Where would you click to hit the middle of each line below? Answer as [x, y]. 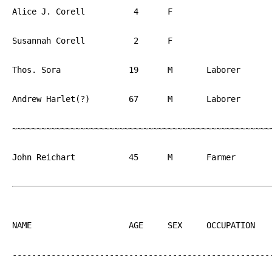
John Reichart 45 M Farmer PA [44, 157]
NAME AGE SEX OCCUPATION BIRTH [22, 225]
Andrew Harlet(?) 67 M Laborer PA [51, 99]
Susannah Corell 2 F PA [49, 41]
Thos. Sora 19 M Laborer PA [36, 70]
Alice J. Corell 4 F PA [49, 12]
